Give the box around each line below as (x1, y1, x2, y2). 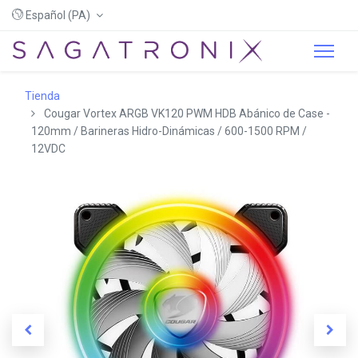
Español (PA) (26, 9, 90, 22)
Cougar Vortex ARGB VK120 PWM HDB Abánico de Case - (44, 107, 330, 120)
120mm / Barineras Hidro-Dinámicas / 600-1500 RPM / (31, 125, 307, 137)
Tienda (25, 89, 60, 102)
